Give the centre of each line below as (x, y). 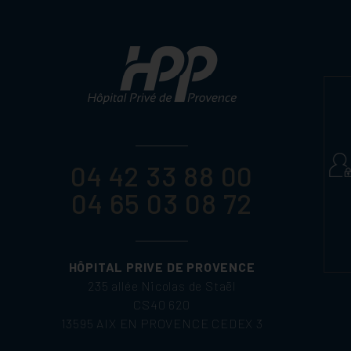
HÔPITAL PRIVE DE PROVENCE (162, 267)
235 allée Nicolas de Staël (162, 286)
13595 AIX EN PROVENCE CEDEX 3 (162, 323)
